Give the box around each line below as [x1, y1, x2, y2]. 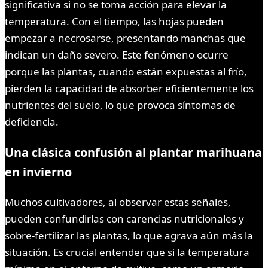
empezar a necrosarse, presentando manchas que [5, 31, 246, 45]
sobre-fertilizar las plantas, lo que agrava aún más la [5, 228, 253, 242]
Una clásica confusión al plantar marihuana [5, 144, 262, 160]
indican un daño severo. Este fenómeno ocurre [5, 47, 229, 62]
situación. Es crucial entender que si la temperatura [5, 245, 249, 259]
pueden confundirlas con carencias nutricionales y [5, 211, 244, 226]
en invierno [5, 163, 72, 180]
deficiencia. [5, 114, 59, 129]
